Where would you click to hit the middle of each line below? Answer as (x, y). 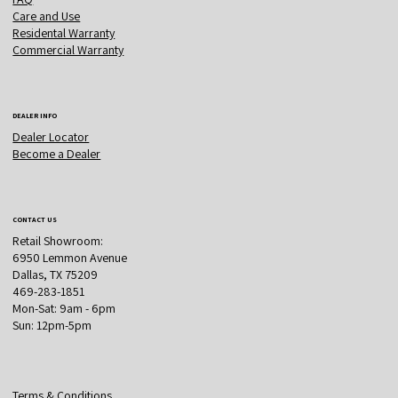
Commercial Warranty (68, 50)
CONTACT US (35, 220)
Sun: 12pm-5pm (52, 326)
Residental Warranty (64, 33)
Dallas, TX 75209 (56, 275)
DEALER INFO (35, 116)
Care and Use (47, 16)
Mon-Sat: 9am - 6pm (64, 309)
